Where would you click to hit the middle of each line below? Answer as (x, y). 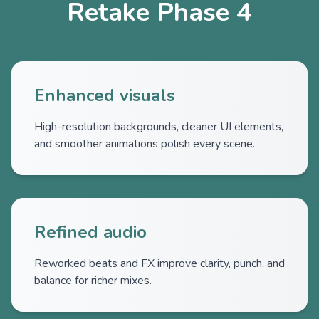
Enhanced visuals (105, 95)
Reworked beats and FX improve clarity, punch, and (159, 263)
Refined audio (90, 232)
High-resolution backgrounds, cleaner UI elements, (159, 127)
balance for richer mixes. (93, 281)
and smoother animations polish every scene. (145, 144)
